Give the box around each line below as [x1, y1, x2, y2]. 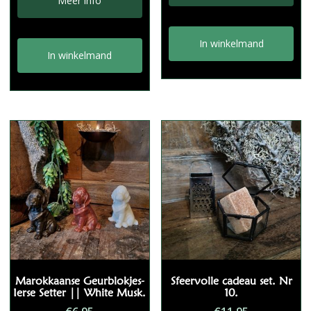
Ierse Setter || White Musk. [13, 285, 146, 299]
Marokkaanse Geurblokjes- [15, 274, 144, 287]
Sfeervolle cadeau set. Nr [170, 274, 292, 287]
